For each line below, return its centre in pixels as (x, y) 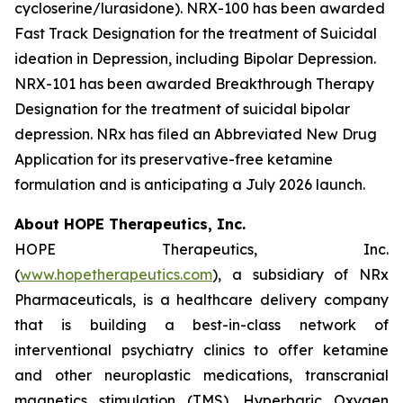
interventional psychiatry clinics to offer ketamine (201, 350)
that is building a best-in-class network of (201, 325)
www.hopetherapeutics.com (116, 274)
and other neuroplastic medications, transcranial (201, 375)
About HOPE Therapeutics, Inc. (130, 224)
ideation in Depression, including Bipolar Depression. (195, 58)
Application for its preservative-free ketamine (174, 159)
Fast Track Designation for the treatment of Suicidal (196, 33)
